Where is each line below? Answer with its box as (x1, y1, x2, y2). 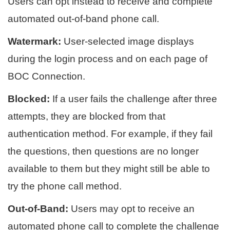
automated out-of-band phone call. (8, 13, 159, 24)
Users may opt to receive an (71, 203, 195, 214)
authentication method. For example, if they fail (8, 128, 213, 139)
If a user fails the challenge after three (52, 93, 217, 104)
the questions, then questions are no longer (8, 145, 199, 157)
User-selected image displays (64, 35, 194, 47)
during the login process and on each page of (8, 53, 207, 64)
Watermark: (8, 35, 64, 47)
